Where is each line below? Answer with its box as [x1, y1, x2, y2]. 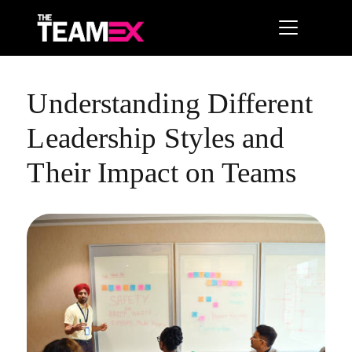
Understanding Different [27, 87, 313, 119]
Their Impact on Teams [27, 156, 297, 189]
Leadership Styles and [27, 122, 285, 154]
